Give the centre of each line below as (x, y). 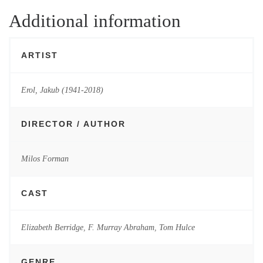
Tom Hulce (177, 227)
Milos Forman (45, 158)
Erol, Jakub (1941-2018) (62, 90)
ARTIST (39, 55)
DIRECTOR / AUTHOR (73, 124)
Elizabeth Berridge (52, 227)
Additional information (95, 21)
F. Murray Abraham (121, 227)
